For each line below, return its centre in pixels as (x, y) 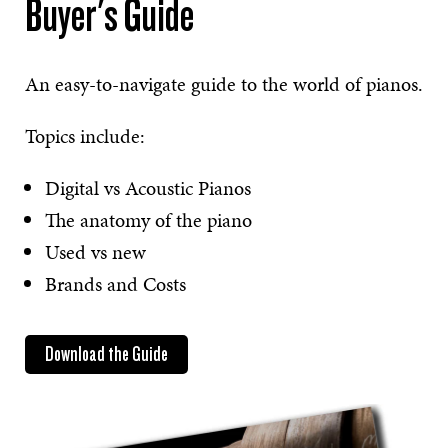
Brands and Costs (115, 283)
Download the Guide (106, 353)
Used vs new (95, 251)
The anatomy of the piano (148, 219)
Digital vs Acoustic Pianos (148, 187)
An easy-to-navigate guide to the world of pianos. (224, 83)
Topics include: (87, 135)
